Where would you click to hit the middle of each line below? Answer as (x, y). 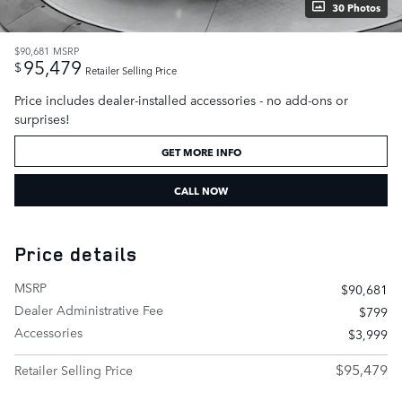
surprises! (42, 118)
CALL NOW (201, 190)
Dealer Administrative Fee (89, 309)
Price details (76, 253)
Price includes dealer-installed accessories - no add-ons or (181, 99)
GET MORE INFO (201, 151)
